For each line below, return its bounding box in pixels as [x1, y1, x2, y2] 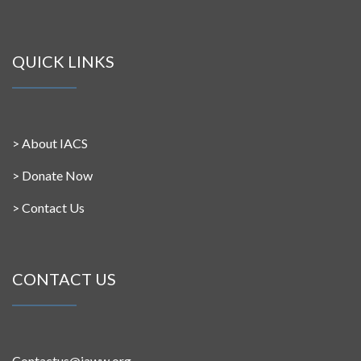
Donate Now [22, 168, 93, 184]
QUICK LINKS [12, 52, 114, 72]
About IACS [22, 135, 88, 151]
